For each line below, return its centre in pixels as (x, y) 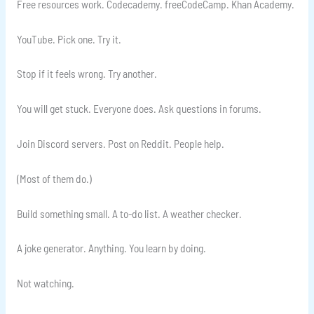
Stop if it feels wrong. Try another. (87, 74)
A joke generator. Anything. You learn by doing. (111, 248)
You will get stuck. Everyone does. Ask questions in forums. (139, 109)
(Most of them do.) (54, 178)
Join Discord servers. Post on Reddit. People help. (120, 144)
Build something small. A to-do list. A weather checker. (129, 213)
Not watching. (45, 283)
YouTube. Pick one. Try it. (69, 39)
